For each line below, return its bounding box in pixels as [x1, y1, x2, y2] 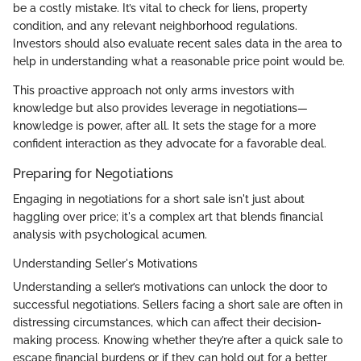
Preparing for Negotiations [13, 166, 173, 182]
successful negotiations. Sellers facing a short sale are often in [13, 298, 342, 312]
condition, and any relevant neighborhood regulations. [13, 19, 297, 33]
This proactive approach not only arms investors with [13, 84, 294, 98]
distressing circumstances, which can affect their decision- [13, 316, 322, 330]
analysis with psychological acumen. [13, 228, 207, 242]
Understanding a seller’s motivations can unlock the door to [13, 280, 327, 294]
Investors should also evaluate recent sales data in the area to [13, 37, 342, 51]
